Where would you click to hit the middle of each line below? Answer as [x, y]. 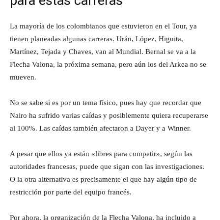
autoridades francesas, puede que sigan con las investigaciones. [107, 166]
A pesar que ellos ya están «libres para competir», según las [101, 153]
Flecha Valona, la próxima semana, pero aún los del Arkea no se [108, 64]
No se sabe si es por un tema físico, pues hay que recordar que [106, 102]
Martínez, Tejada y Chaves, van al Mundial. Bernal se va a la [103, 51]
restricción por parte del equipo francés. [71, 192]
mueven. [23, 77]
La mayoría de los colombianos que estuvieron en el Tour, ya [103, 26]
